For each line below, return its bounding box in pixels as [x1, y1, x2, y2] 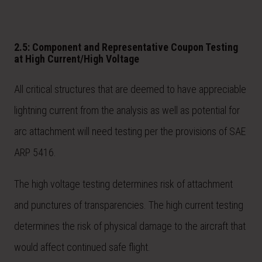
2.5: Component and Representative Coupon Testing [14, 40, 238, 53]
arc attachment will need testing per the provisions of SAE [14, 125, 246, 137]
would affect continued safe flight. [14, 240, 150, 253]
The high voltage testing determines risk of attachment [14, 177, 233, 190]
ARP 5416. [14, 146, 56, 158]
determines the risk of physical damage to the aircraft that [14, 219, 246, 232]
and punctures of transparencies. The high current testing [14, 198, 243, 211]
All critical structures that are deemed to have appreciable [14, 82, 246, 95]
